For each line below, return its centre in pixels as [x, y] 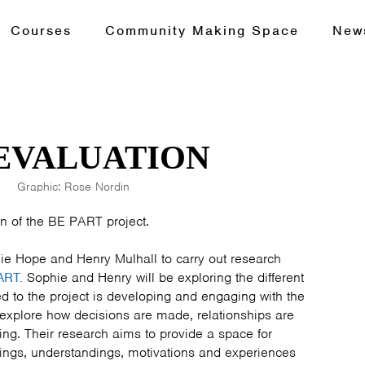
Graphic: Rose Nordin [73, 187]
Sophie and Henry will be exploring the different [163, 277]
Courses [41, 31]
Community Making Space [202, 31]
